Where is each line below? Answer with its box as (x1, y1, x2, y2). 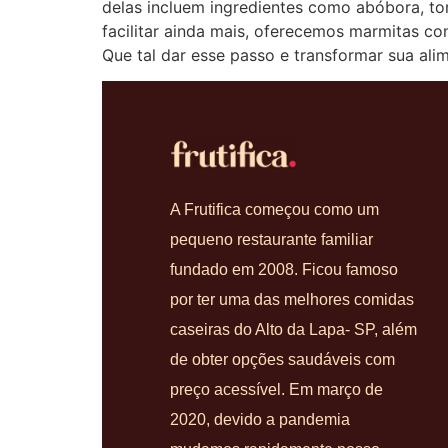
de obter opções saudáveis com (170, 350, 396, 368)
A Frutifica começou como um (170, 200, 380, 218)
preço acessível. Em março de (170, 380, 384, 398)
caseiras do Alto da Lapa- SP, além (170, 320, 418, 338)
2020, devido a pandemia (170, 410, 351, 428)
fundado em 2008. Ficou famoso (170, 260, 399, 278)
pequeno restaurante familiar (170, 230, 374, 248)
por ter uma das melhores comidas (170, 290, 415, 308)
